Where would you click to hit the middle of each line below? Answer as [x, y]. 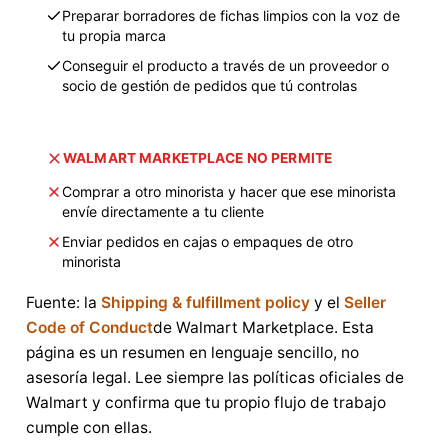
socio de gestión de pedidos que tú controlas [209, 85]
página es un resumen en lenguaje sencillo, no [192, 352]
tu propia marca [114, 35]
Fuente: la [63, 302]
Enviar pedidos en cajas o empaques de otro [207, 241]
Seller [365, 302]
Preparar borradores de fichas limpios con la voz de [231, 15]
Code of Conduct [89, 327]
